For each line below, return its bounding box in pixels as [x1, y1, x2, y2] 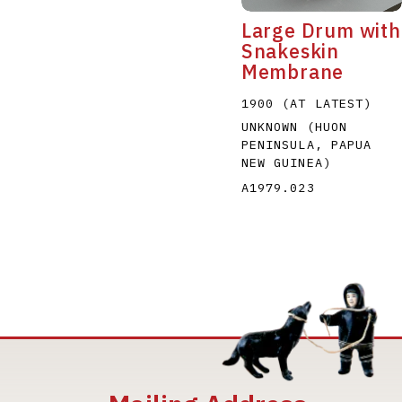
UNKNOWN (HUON [240, 118, 347, 135]
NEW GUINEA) [240, 153, 331, 170]
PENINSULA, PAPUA [240, 135, 372, 153]
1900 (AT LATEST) [240, 94, 372, 111]
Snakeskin [240, 38, 339, 64]
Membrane [240, 58, 345, 84]
